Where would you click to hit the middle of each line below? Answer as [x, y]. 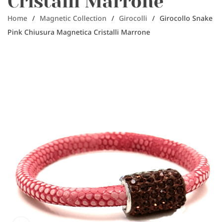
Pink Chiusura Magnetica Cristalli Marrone [79, 32]
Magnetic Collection [73, 18]
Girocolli [133, 18]
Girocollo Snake [186, 18]
